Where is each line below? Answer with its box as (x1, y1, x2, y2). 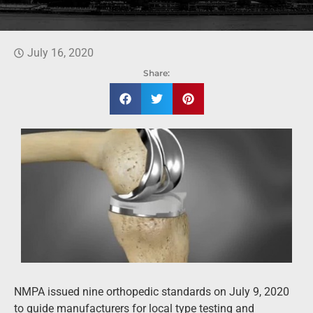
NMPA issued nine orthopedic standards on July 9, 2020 (14, 285, 289, 299)
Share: (143, 67, 170, 78)
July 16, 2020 (27, 45, 94, 59)
